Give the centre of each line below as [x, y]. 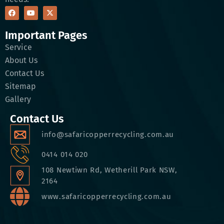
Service [18, 47]
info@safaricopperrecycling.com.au [108, 134]
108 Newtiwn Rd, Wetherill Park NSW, [109, 170]
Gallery [18, 99]
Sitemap [20, 86]
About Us [21, 60]
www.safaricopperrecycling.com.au [106, 196]
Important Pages [46, 35]
